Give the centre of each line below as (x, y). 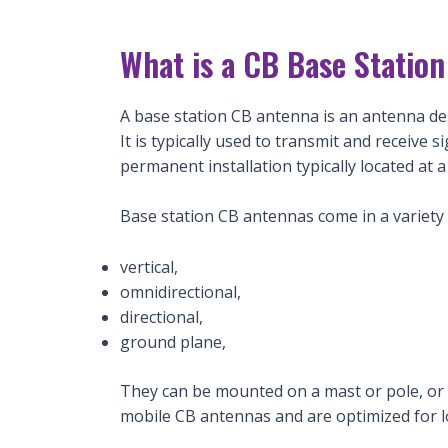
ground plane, (173, 341)
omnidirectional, (180, 291)
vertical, (149, 266)
